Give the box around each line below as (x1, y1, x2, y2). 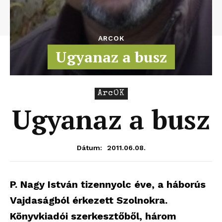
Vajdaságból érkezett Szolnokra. (10, 194, 167, 206)
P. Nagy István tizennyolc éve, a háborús (10, 178, 206, 190)
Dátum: (76, 144, 102, 152)
